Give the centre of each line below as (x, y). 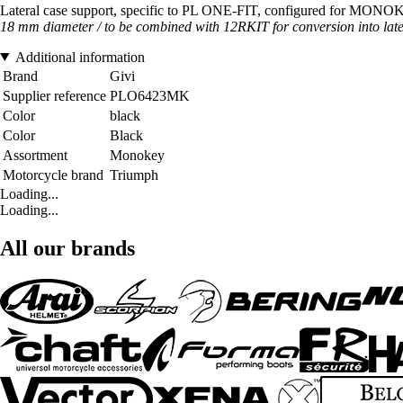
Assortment (35, 155)
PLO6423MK (150, 95)
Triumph (134, 175)
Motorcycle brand (53, 175)
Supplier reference (54, 95)
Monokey (137, 155)
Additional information (80, 57)
